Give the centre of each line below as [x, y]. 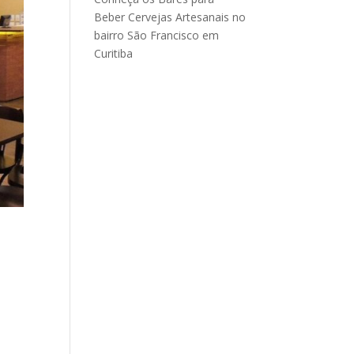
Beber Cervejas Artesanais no [170, 17]
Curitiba [114, 53]
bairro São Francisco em [157, 35]
